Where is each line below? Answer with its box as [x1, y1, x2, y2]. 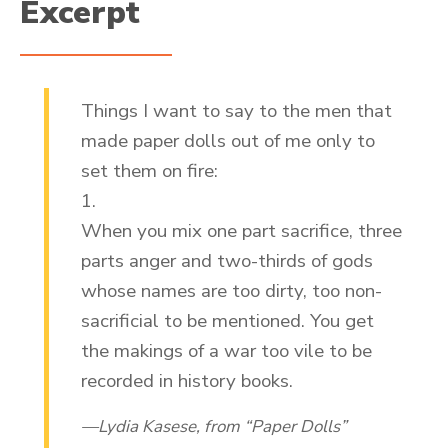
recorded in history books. [81, 368, 293, 395]
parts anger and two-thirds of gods [81, 248, 373, 275]
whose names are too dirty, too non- [81, 278, 382, 305]
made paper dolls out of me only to [81, 128, 375, 155]
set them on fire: [81, 158, 218, 185]
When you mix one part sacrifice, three [81, 218, 402, 245]
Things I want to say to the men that [81, 98, 392, 125]
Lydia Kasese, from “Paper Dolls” [98, 415, 347, 439]
